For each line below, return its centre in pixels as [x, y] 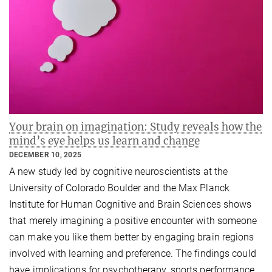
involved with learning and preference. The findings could [133, 253]
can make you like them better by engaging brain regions [132, 237]
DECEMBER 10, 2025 [46, 155]
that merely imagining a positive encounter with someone [133, 220]
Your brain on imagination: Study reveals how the [135, 127]
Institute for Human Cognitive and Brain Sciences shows [131, 204]
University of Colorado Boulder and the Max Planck [119, 188]
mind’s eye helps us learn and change [104, 141]
